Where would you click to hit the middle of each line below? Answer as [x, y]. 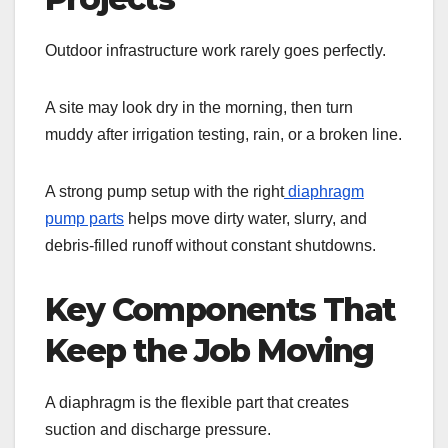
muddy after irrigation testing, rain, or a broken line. [223, 135]
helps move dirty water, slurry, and [245, 219]
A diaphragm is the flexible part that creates [197, 403]
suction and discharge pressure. [158, 430]
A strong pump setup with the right [164, 192]
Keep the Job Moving [209, 351]
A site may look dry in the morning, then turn [199, 108]
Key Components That [220, 310]
